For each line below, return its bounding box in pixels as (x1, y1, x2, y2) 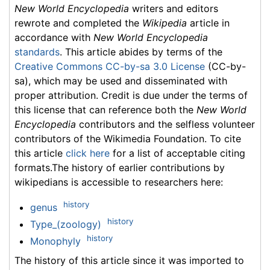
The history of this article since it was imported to (14, 254, 244, 267)
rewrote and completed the (14, 17, 142, 30)
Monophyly (30, 235, 81, 248)
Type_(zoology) (30, 218, 101, 231)
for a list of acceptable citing (110, 147, 245, 160)
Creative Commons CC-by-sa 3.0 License (14, 60, 205, 73)
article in (187, 17, 230, 30)
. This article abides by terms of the (60, 46, 222, 58)
